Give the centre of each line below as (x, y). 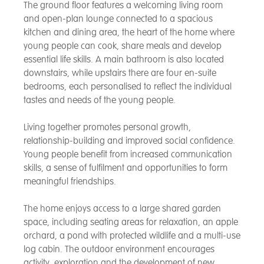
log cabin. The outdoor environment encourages (119, 249)
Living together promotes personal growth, (107, 127)
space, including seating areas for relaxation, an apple (131, 222)
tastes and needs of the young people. (101, 100)
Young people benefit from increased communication (128, 154)
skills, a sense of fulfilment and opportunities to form (126, 168)
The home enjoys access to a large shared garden (122, 208)
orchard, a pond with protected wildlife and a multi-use (132, 235)
